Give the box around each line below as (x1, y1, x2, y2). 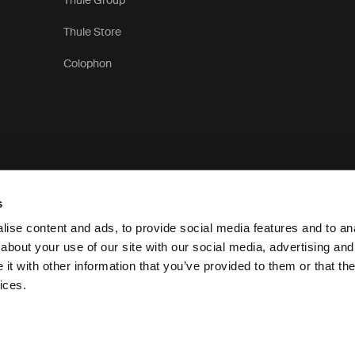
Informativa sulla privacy (235, 261, 343, 274)
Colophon (63, 56, 113, 71)
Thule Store (63, 25, 122, 39)
